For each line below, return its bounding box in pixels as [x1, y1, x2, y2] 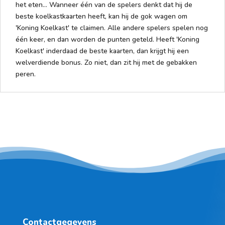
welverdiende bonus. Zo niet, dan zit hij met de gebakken [16, 57, 197, 67]
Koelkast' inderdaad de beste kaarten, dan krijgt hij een [16, 46, 189, 56]
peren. [16, 69, 36, 79]
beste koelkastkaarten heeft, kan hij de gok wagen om [16, 11, 187, 21]
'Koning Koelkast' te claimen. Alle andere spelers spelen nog [16, 23, 208, 33]
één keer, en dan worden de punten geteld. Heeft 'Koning [16, 34, 199, 44]
